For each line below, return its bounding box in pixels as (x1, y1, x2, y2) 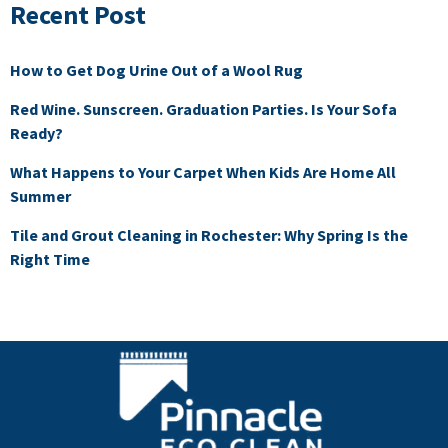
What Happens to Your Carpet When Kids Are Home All (10, 162, 396, 182)
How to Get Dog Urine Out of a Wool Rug (10, 60, 303, 80)
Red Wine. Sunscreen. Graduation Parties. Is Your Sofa (10, 99, 397, 119)
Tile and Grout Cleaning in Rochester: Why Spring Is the (10, 225, 408, 245)
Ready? (10, 123, 63, 143)
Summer (10, 186, 71, 206)
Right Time (10, 249, 90, 269)
